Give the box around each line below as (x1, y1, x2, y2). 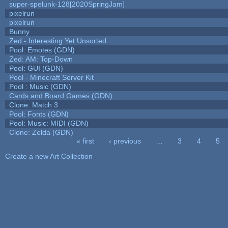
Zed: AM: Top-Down (9, 54, 73, 63)
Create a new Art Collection (5, 152, 93, 160)
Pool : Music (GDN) (9, 82, 71, 91)
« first (76, 136, 94, 145)
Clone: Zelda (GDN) (9, 128, 73, 136)
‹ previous (108, 136, 141, 145)
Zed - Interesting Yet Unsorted (9, 36, 106, 45)
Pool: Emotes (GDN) (9, 45, 75, 54)
